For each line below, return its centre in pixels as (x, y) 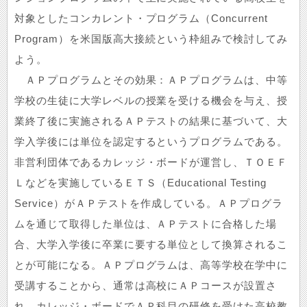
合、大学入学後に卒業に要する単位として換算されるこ (151, 245)
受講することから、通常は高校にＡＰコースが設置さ (146, 286)
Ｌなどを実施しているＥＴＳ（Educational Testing (146, 183)
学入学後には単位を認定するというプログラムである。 (151, 142)
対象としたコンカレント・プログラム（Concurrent (141, 19)
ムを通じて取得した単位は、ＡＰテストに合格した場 (146, 224)
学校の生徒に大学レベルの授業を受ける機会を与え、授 (151, 101)
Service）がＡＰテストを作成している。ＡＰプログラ (149, 204)
